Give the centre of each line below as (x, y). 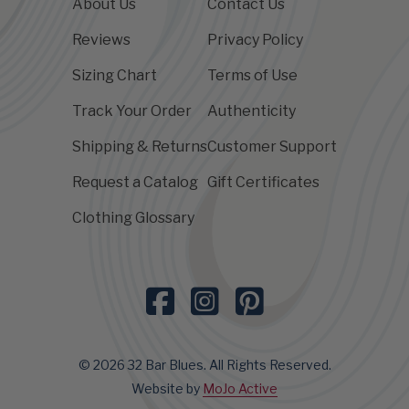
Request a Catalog (135, 182)
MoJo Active (240, 388)
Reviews (101, 39)
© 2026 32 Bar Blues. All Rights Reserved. (204, 364)
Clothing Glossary (133, 217)
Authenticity (252, 110)
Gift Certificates (263, 182)
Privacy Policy (255, 39)
